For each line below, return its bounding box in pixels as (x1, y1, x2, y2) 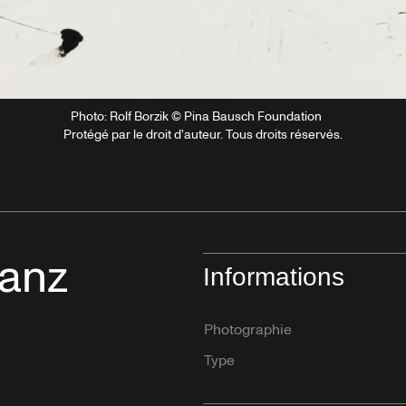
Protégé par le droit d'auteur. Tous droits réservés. (63, 125, 343, 143)
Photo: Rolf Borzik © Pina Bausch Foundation (71, 107, 322, 125)
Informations (203, 262, 344, 291)
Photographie (204, 319, 292, 340)
